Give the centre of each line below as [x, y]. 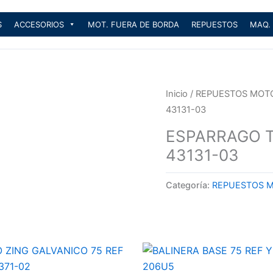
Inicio [177, 94]
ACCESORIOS [39, 24]
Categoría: [189, 185]
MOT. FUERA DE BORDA [133, 24]
